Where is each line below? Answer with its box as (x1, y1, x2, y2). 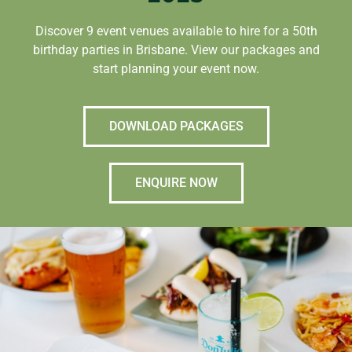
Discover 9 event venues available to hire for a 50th (35, 24, 317, 39)
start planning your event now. (93, 61, 259, 77)
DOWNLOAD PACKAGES (108, 118, 244, 134)
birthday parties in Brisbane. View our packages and (32, 42, 320, 58)
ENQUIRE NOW (134, 174, 218, 190)
